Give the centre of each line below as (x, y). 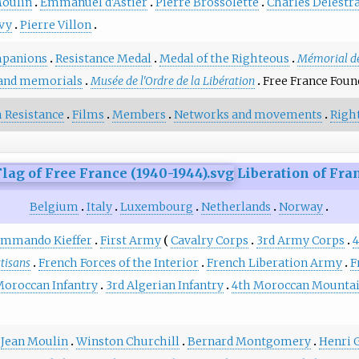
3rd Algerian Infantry (164, 285)
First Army (130, 240)
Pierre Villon (55, 24)
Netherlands (236, 206)
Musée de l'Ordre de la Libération (172, 81)
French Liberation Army (274, 262)
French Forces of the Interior (118, 262)
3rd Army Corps (300, 240)
